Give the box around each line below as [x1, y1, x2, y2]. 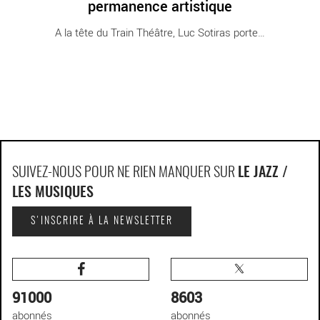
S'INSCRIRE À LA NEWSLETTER [31, 216, 173, 226]
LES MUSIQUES [12, 185, 94, 200]
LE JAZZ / [238, 165, 288, 180]
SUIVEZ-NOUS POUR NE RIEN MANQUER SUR [12, 165, 238, 180]
